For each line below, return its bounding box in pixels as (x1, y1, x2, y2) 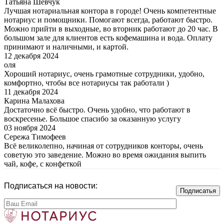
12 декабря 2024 (4, 51, 58, 60)
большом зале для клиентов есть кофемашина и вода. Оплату (4, 33, 212, 42)
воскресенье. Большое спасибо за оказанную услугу (4, 114, 181, 123)
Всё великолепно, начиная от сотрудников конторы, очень (4, 141, 203, 150)
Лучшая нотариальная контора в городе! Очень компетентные (4, 6, 216, 15)
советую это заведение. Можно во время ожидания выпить (4, 150, 206, 159)
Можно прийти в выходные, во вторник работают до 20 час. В (4, 24, 218, 33)
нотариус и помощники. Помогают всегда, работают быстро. (4, 15, 212, 24)
